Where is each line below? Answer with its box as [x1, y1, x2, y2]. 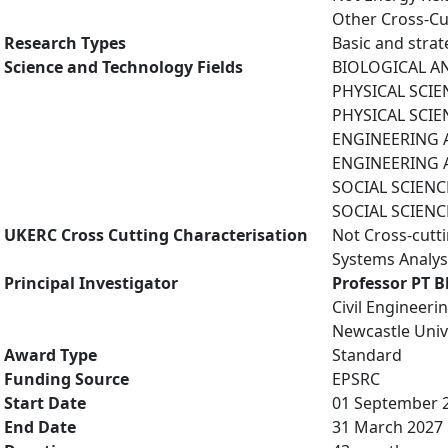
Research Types [4, 32, 126, 54]
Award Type [4, 344, 97, 366]
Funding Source [4, 368, 129, 390]
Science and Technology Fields [4, 56, 243, 78]
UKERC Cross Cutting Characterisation [4, 224, 308, 246]
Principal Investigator [4, 272, 178, 294]
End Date [4, 416, 76, 438]
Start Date [4, 392, 86, 414]
